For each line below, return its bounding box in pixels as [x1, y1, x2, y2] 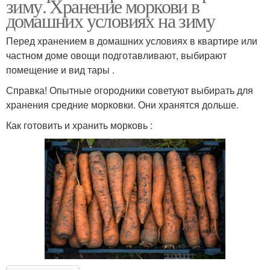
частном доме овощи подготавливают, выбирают [6, 48, 227, 63]
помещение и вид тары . [6, 63, 115, 77]
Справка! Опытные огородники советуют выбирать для [6, 83, 253, 98]
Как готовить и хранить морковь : [6, 118, 152, 133]
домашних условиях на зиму [6, 7, 215, 34]
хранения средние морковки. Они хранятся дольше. [6, 98, 239, 112]
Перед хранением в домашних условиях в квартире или [6, 34, 257, 48]
